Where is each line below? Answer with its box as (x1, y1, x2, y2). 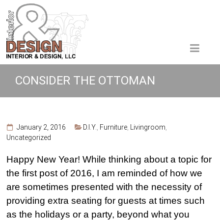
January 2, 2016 (16, 123, 66, 131)
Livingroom (130, 123, 166, 131)
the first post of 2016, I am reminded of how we (6, 168, 203, 178)
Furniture (100, 123, 128, 131)
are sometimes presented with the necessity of (6, 182, 202, 192)
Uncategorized (6, 134, 52, 141)
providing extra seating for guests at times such (6, 195, 205, 206)
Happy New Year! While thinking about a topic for (6, 154, 212, 165)
